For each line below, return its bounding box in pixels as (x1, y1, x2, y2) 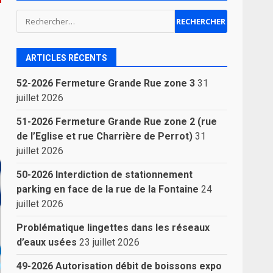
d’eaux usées (16, 236, 77, 248)
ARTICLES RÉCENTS (26, 52, 108, 63)
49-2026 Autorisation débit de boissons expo (16, 260, 222, 272)
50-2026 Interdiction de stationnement (16, 168, 193, 180)
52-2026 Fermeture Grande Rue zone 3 (16, 77, 196, 89)
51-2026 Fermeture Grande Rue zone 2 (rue (16, 115, 218, 127)
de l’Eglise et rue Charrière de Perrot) (16, 130, 193, 142)
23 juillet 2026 (79, 236, 140, 248)
